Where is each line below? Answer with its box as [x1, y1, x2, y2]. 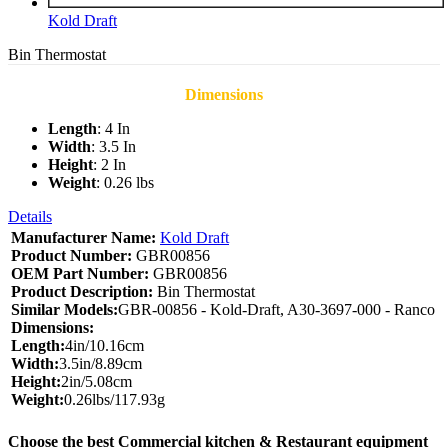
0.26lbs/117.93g [64, 391, 165, 409]
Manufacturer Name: [11, 229, 156, 247]
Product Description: [11, 283, 153, 301]
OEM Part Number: [11, 265, 149, 283]
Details [8, 208, 52, 226]
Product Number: [11, 247, 132, 265]
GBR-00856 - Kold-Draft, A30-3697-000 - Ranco [118, 301, 435, 319]
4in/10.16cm [65, 337, 144, 355]
